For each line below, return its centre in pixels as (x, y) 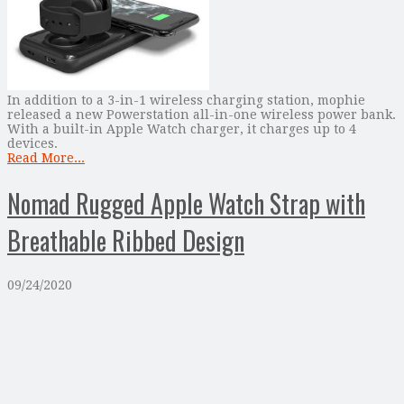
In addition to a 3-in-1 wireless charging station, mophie (186, 101)
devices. (32, 144)
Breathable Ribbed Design (126, 240)
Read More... (46, 158)
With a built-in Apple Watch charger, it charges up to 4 (182, 129)
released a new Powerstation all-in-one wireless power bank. (202, 115)
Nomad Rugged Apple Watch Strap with (186, 203)
